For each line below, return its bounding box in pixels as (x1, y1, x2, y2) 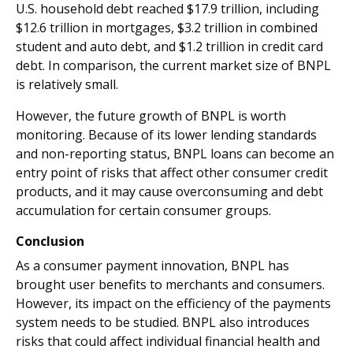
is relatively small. (16, 76, 118, 93)
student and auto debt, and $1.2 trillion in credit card (16, 38, 323, 55)
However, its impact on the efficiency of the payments (16, 295, 331, 312)
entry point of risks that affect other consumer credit (16, 164, 328, 181)
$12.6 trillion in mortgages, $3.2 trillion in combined (16, 19, 318, 36)
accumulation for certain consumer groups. (16, 202, 271, 219)
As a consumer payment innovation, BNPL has (16, 257, 289, 274)
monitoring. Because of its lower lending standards (16, 126, 317, 143)
